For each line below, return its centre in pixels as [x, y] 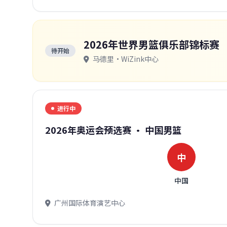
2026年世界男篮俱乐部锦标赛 [152, 44]
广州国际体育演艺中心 [89, 203]
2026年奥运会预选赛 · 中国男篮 [113, 130]
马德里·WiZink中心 [125, 59]
